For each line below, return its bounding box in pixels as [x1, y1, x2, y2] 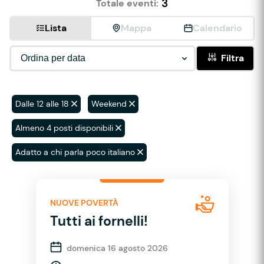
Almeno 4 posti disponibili [15, 122, 113, 133]
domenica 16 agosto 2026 [66, 242, 168, 253]
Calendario [192, 21, 242, 34]
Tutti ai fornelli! [49, 212, 148, 230]
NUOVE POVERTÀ [49, 197, 118, 209]
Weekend [91, 98, 127, 109]
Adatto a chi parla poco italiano [15, 146, 135, 157]
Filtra [221, 51, 244, 64]
